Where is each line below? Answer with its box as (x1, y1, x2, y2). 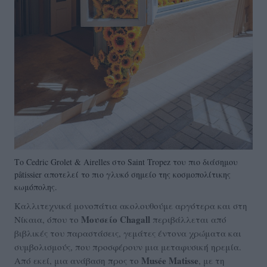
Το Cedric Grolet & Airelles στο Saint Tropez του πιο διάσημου (14, 156, 238, 167)
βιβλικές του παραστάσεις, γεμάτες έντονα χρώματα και (14, 226, 241, 239)
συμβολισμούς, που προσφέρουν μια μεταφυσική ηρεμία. (14, 240, 241, 253)
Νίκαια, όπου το (14, 213, 81, 225)
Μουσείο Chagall (81, 212, 153, 226)
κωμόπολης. (14, 181, 57, 193)
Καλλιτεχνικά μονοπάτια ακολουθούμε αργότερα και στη (14, 199, 247, 212)
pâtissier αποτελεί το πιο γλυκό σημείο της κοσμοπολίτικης (14, 168, 231, 180)
